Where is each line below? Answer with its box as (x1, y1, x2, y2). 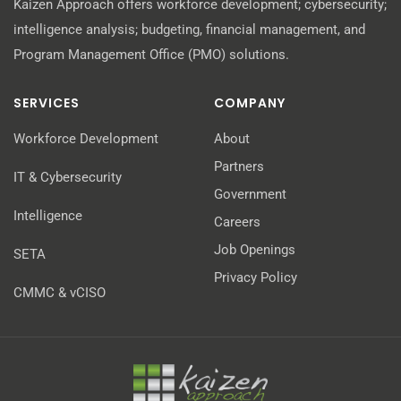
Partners (214, 158, 264, 175)
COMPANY (214, 93, 286, 112)
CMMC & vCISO (13, 284, 106, 301)
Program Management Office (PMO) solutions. (13, 46, 289, 63)
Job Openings (214, 241, 295, 258)
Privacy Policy (214, 269, 297, 286)
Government (214, 185, 286, 202)
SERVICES (13, 93, 80, 112)
